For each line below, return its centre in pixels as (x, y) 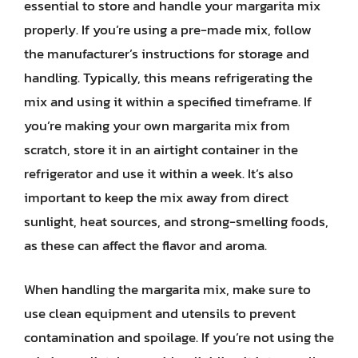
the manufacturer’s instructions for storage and (167, 53)
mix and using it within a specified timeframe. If (168, 101)
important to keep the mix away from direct (156, 197)
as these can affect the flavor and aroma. (145, 245)
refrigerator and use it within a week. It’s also (159, 173)
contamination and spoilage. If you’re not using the (179, 337)
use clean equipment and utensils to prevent (160, 313)
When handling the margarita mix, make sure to (167, 289)
